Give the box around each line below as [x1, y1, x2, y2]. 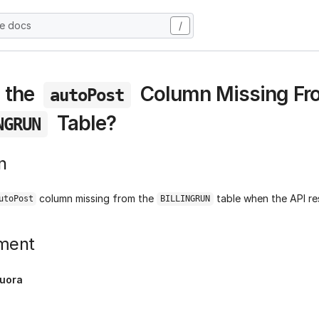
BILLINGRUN [159, 194, 210, 204]
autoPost [50, 85, 125, 105]
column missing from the [36, 192, 157, 205]
